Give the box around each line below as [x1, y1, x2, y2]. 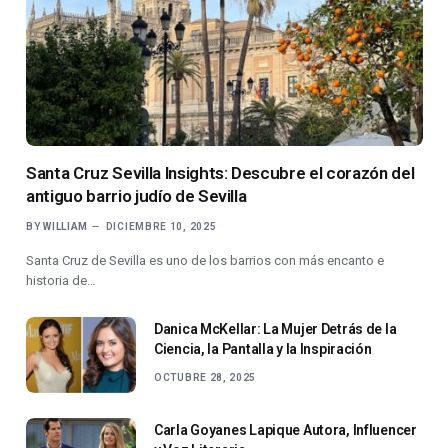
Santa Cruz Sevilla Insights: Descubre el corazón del [26, 163, 415, 184]
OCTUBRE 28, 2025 [154, 372, 257, 384]
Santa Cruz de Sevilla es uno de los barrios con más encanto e [26, 253, 384, 269]
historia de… [26, 273, 96, 289]
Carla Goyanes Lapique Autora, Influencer [154, 422, 417, 439]
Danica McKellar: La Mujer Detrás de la [154, 321, 397, 338]
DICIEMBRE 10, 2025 [105, 221, 217, 233]
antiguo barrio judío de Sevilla [26, 186, 247, 207]
